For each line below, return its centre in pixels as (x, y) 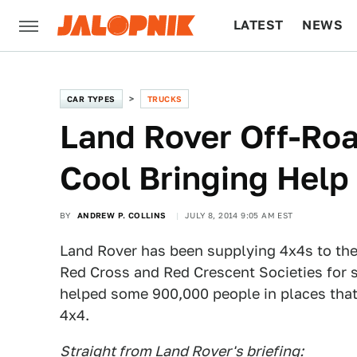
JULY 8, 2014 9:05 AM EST (239, 215)
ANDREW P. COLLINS (122, 215)
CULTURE (264, 76)
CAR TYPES (91, 99)
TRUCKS (165, 99)
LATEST (259, 25)
